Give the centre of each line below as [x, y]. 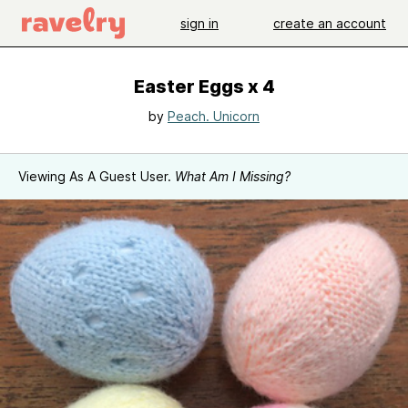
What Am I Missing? [233, 176]
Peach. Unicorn [214, 116]
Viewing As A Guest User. [97, 176]
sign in [199, 23]
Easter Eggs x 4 [204, 87]
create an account [330, 23]
